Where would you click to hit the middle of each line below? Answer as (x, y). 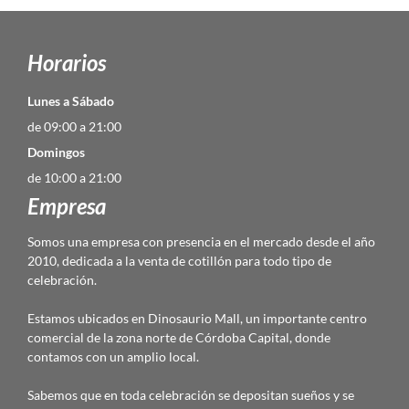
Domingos (56, 152)
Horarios (67, 63)
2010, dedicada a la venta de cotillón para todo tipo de (179, 261)
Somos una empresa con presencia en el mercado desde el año (201, 241)
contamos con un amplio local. (115, 357)
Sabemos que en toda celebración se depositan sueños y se (191, 395)
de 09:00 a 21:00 (74, 126)
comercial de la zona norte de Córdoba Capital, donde (179, 337)
